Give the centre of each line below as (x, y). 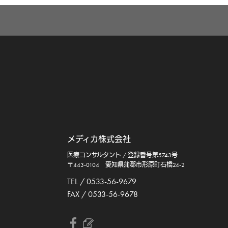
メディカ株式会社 (99, 139)
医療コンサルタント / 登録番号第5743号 (122, 155)
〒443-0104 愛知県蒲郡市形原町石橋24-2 (126, 165)
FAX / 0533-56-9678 (103, 194)
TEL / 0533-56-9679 (102, 181)
